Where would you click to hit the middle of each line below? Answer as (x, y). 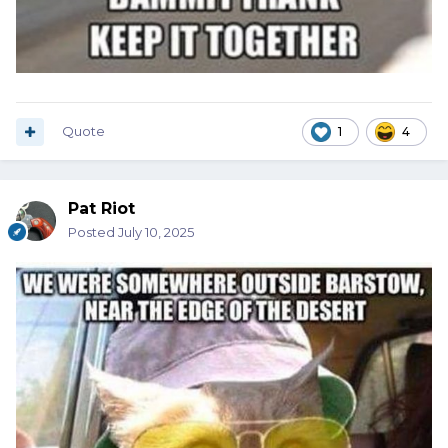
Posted (93, 232)
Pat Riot (101, 209)
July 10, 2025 (156, 232)
